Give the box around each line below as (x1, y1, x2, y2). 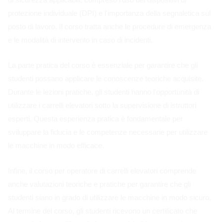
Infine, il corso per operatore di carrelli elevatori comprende (8, 166, 196, 175)
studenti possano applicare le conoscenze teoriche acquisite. (8, 74, 204, 83)
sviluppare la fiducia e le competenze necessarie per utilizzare (8, 127, 208, 136)
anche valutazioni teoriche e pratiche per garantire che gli (8, 179, 191, 188)
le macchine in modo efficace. (8, 141, 104, 150)
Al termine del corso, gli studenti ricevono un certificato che (8, 206, 197, 215)
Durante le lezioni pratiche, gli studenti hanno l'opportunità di (8, 87, 199, 96)
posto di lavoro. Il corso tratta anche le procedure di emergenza (8, 22, 211, 31)
